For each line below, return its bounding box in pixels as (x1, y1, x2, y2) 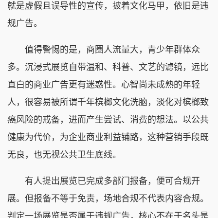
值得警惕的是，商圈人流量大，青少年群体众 (7, 44, 200, 54)
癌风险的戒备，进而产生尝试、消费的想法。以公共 (7, 114, 209, 125)
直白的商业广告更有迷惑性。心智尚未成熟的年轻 (7, 79, 200, 90)
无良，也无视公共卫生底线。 (7, 149, 121, 160)
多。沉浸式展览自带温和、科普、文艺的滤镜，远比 (7, 62, 209, 72)
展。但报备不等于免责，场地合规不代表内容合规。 (7, 193, 209, 203)
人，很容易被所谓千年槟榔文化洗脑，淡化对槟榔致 (7, 97, 209, 107)
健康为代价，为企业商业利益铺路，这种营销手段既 (7, 132, 209, 142)
